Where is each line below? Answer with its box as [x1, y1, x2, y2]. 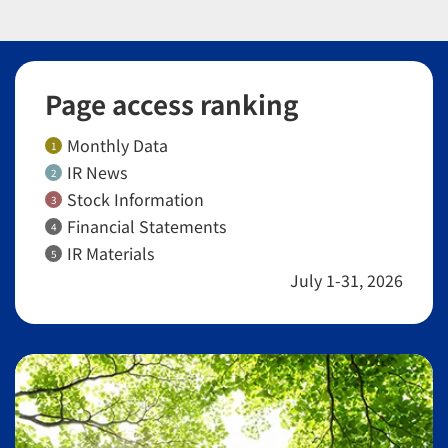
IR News [67, 160, 127, 184]
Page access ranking [45, 85, 299, 122]
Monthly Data [67, 133, 168, 157]
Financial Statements [67, 214, 226, 238]
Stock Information [67, 187, 204, 211]
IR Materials [67, 241, 154, 265]
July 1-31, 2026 [290, 268, 403, 292]
